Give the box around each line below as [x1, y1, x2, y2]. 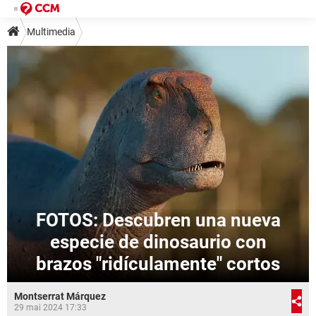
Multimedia [27, 26, 75, 37]
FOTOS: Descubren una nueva [35, 209, 281, 231]
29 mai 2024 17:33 [14, 303, 87, 312]
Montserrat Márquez [14, 291, 106, 302]
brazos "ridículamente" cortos [36, 253, 280, 274]
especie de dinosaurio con [49, 231, 267, 253]
